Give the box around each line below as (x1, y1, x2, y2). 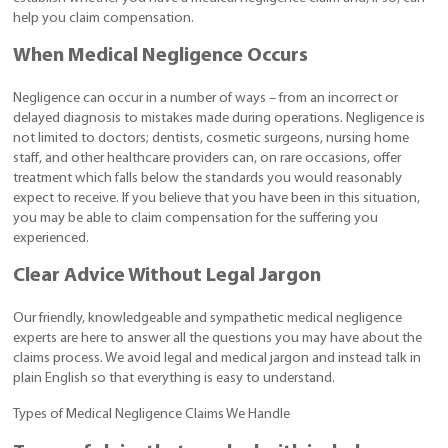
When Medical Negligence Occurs (13, 46, 308, 67)
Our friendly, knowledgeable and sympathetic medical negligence (13, 310, 402, 326)
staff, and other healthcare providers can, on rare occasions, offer (13, 150, 401, 166)
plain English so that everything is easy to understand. (13, 370, 335, 386)
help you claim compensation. (13, 10, 194, 26)
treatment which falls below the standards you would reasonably (13, 170, 402, 186)
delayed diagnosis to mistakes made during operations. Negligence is (13, 110, 425, 126)
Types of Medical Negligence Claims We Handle (13, 407, 290, 423)
